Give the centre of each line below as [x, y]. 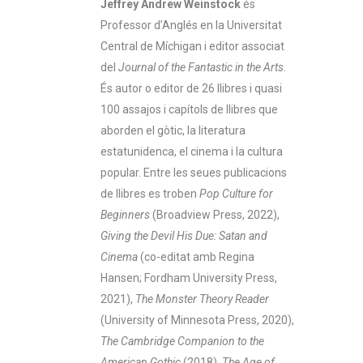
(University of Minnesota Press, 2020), [197, 320]
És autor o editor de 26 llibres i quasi [191, 88]
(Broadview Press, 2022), [215, 214]
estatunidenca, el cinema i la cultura [192, 151]
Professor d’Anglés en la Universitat [191, 25]
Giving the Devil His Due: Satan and [184, 235]
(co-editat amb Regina [196, 256]
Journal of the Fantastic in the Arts [201, 67]
